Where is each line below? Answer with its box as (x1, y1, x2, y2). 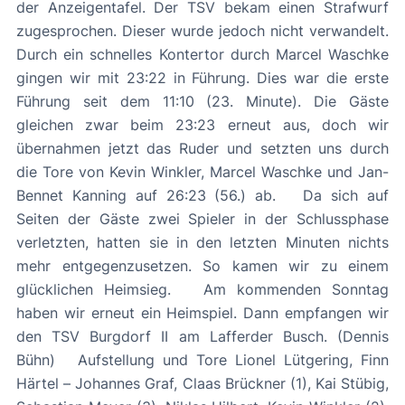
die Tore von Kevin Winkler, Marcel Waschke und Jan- (16, 163, 389, 182)
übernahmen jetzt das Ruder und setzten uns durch (16, 139, 389, 158)
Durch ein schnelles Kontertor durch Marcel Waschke (16, 45, 389, 64)
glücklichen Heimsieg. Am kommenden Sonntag (16, 280, 182, 299)
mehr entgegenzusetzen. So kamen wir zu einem (16, 257, 389, 276)
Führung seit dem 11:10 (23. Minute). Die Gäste (16, 92, 389, 111)
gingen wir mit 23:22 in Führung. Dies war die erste (16, 69, 389, 88)
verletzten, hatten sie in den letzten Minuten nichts (16, 233, 389, 252)
